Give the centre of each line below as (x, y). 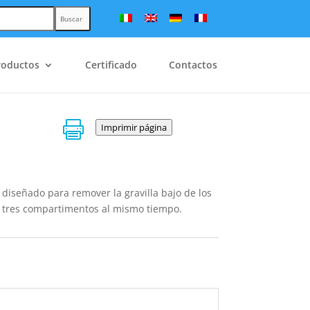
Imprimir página (134, 127)
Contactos (193, 64)
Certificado (111, 64)
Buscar (71, 18)
